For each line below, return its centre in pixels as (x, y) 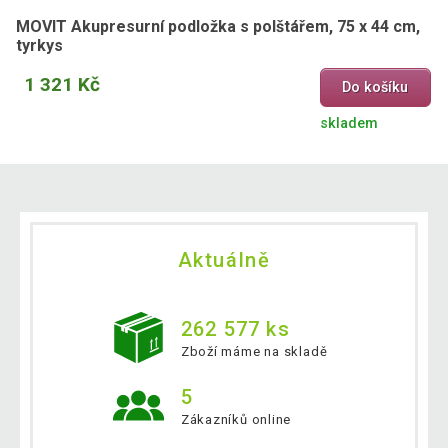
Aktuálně (224, 260)
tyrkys (39, 45)
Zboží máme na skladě (254, 352)
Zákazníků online (236, 420)
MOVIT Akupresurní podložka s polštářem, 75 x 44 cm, (218, 26)
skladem (348, 124)
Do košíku (375, 88)
